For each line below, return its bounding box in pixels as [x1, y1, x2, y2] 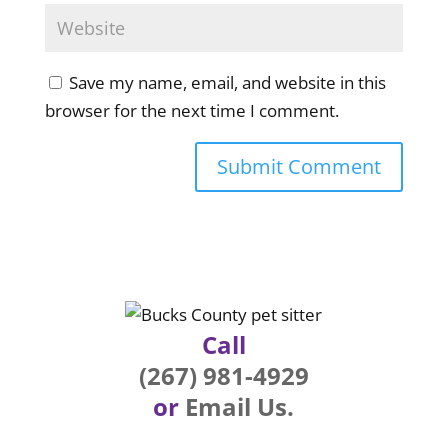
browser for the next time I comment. [44, 99, 339, 122]
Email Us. [185, 390, 295, 423]
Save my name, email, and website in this [68, 71, 386, 94]
